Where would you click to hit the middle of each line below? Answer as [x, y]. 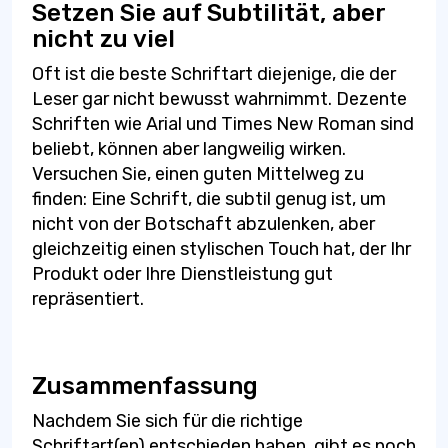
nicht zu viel [103, 39]
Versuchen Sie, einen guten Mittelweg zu [198, 174]
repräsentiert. [88, 299]
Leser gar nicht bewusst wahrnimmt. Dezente [219, 99]
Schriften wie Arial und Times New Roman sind [223, 124]
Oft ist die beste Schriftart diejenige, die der [214, 74]
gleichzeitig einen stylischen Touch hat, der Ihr [221, 249]
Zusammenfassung [145, 386]
